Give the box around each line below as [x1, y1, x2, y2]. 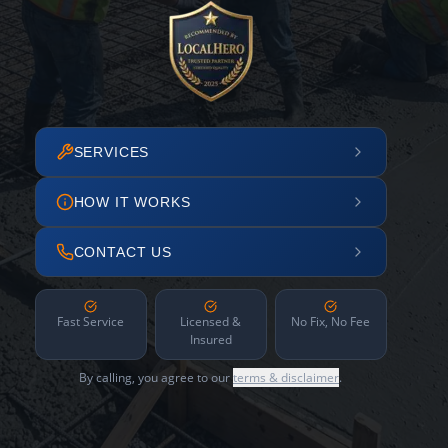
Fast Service [57, 313, 124, 330]
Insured [189, 331, 232, 348]
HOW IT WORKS [73, 194, 191, 210]
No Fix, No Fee [291, 313, 370, 330]
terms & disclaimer [233, 369, 339, 386]
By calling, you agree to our [79, 369, 233, 386]
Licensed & [180, 313, 241, 330]
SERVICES [73, 144, 150, 160]
